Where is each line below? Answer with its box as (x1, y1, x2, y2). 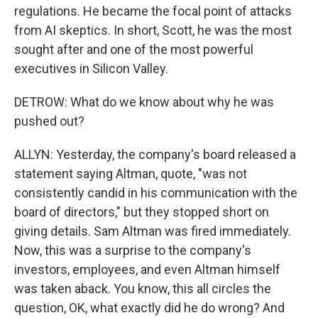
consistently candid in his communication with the (14, 185, 297, 200)
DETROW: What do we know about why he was (14, 94, 274, 109)
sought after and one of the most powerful (14, 42, 253, 57)
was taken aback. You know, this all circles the (14, 281, 271, 296)
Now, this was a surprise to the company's (14, 243, 251, 258)
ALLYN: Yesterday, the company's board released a (14, 147, 296, 162)
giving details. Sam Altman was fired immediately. (14, 224, 291, 238)
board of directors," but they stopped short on (14, 204, 269, 219)
